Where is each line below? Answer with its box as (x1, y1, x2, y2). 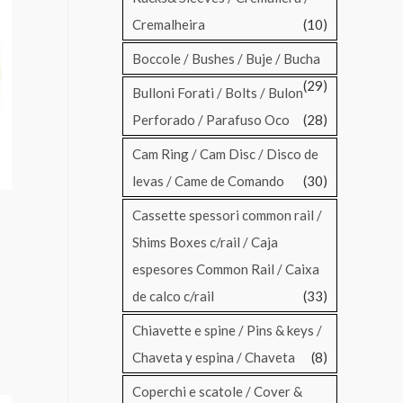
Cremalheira (132, 16, 205, 33)
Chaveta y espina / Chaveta (132, 349, 295, 366)
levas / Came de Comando (132, 173, 284, 190)
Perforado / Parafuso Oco (132, 112, 290, 129)
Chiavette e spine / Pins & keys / (132, 322, 322, 339)
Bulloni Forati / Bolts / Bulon (132, 85, 303, 102)
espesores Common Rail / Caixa (132, 261, 319, 278)
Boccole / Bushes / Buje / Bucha (132, 50, 320, 67)
